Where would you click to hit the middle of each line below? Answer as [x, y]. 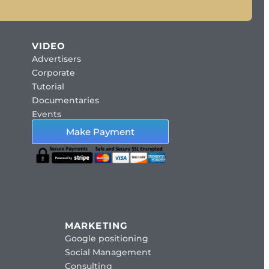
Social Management [108, 252]
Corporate [53, 72]
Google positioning [107, 238]
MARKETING [96, 225]
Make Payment [100, 131]
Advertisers [56, 59]
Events [46, 114]
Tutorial [48, 86]
